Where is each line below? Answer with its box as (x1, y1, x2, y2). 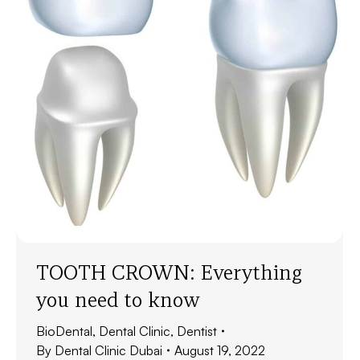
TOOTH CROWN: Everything (36, 260, 302, 285)
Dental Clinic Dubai (55, 342, 162, 358)
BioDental (36, 323, 92, 339)
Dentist (177, 323, 217, 339)
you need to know (36, 287, 200, 313)
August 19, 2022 (174, 342, 265, 358)
